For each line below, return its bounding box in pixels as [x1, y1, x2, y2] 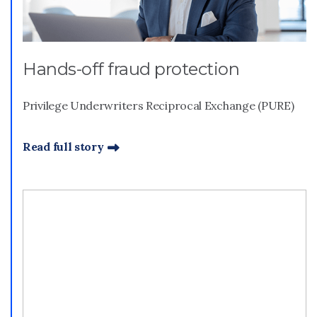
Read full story [23, 139, 104, 154]
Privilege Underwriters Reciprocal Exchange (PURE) [23, 98, 294, 113]
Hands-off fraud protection [23, 58, 239, 79]
